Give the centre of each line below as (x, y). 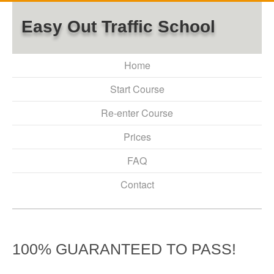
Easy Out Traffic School (118, 27)
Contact (137, 184)
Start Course (137, 89)
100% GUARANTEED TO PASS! (124, 249)
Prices (137, 137)
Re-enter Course (137, 113)
